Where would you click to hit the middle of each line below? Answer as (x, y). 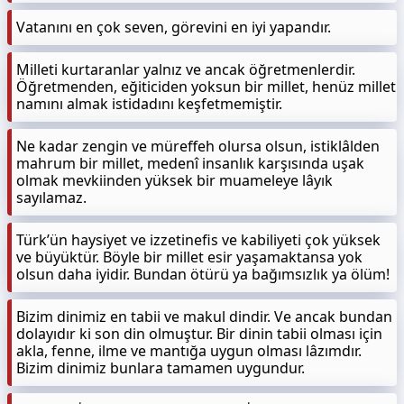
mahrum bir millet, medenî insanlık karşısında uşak (190, 163)
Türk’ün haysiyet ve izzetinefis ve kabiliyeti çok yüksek (198, 240)
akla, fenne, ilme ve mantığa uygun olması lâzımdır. (189, 351)
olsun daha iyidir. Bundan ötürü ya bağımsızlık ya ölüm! (203, 274)
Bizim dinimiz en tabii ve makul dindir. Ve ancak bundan (204, 317)
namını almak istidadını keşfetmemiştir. (149, 104)
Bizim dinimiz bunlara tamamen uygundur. (161, 368)
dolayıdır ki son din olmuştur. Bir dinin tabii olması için (199, 334)
